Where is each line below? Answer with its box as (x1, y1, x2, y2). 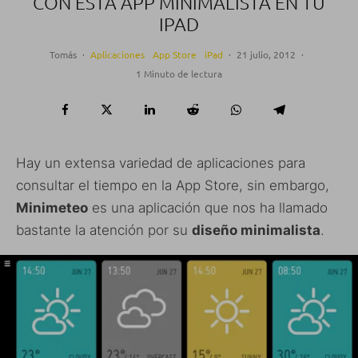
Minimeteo (16, 199, 88, 216)
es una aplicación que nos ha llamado (88, 199, 328, 216)
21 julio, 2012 (236, 47, 296, 61)
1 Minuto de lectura (136, 66, 222, 80)
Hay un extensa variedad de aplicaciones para (16, 154, 305, 171)
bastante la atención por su (16, 221, 192, 238)
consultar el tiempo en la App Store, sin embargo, (16, 177, 329, 193)
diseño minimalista (192, 221, 320, 238)
